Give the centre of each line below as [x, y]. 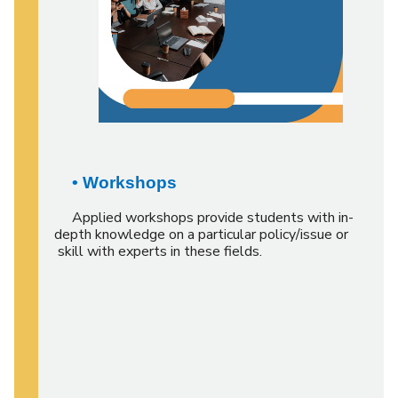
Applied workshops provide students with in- [204, 217]
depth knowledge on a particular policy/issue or [208, 234]
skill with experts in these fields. [160, 251]
